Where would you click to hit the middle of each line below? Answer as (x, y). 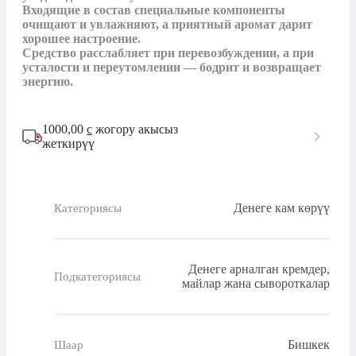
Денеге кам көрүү (282, 208)
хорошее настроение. (81, 39)
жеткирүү (68, 144)
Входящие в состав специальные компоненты (154, 10)
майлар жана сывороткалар (256, 284)
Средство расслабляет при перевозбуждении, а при (168, 53)
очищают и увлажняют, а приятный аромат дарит (167, 25)
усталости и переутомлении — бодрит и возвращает (172, 68)
